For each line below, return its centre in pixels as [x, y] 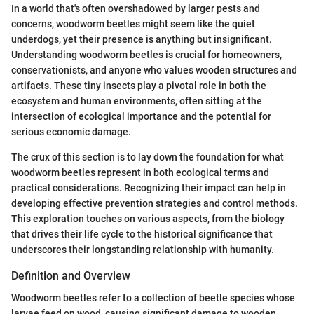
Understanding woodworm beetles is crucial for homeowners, [146, 54]
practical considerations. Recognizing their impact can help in [149, 187]
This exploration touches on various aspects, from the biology [148, 218]
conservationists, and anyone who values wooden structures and [154, 70]
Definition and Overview [71, 275]
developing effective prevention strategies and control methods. [155, 203]
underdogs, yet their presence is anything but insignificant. [142, 39]
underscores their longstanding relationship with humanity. [143, 249]
